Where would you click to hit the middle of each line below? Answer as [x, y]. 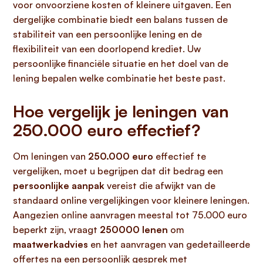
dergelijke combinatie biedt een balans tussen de [120, 19]
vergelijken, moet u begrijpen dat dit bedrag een [118, 171]
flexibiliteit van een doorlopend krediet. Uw [107, 49]
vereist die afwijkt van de [160, 186]
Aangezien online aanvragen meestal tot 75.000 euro [130, 215]
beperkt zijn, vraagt [56, 230]
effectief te [180, 156]
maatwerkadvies [50, 244]
